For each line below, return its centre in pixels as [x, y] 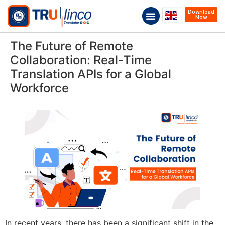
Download [201, 12]
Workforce [39, 88]
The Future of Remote [72, 46]
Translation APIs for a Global [91, 74]
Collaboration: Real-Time [81, 60]
